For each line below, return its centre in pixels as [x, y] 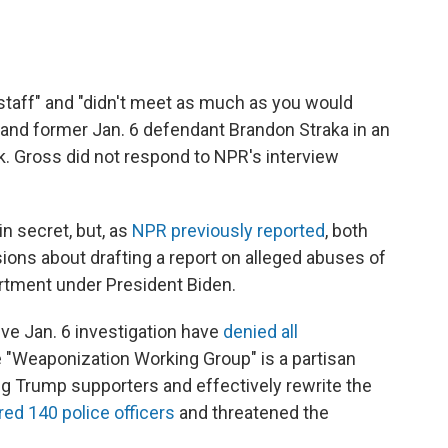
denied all [260, 332]
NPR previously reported [228, 231]
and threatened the [252, 413]
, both [346, 231]
